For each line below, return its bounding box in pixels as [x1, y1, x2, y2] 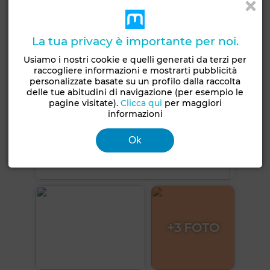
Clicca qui [120, 98, 162, 108]
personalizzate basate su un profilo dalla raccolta [30, 76, 241, 87]
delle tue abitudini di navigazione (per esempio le [27, 87, 244, 98]
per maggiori [162, 98, 222, 108]
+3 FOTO [166, 221, 219, 236]
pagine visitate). [48, 98, 121, 108]
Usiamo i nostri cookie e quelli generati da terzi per [24, 54, 247, 65]
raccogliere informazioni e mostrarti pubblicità [33, 65, 237, 76]
